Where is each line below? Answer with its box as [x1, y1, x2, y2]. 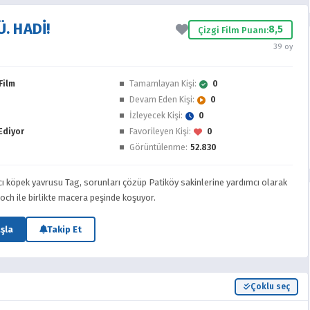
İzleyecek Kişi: [129, 110, 183, 120]
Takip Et [47, 224, 82, 235]
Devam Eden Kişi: [129, 94, 194, 104]
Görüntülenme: [129, 142, 188, 152]
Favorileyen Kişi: [129, 126, 191, 136]
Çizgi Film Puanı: [198, 24, 268, 35]
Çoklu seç [250, 282, 290, 291]
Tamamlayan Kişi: [129, 78, 197, 89]
